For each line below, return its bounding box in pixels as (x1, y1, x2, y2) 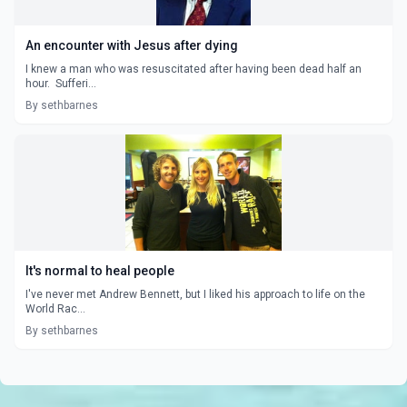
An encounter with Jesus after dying (25, 37, 238, 53)
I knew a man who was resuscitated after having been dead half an (25, 62, 362, 75)
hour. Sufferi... (25, 76, 96, 90)
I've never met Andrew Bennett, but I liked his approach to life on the (25, 287, 365, 301)
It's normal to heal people (25, 263, 174, 278)
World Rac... (25, 302, 85, 315)
